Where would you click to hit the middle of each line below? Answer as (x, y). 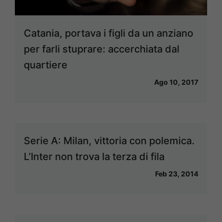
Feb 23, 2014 (177, 174)
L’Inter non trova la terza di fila (94, 157)
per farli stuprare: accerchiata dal (102, 49)
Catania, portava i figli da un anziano (109, 33)
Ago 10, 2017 (176, 82)
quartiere (46, 65)
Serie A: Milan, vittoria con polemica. (109, 141)
